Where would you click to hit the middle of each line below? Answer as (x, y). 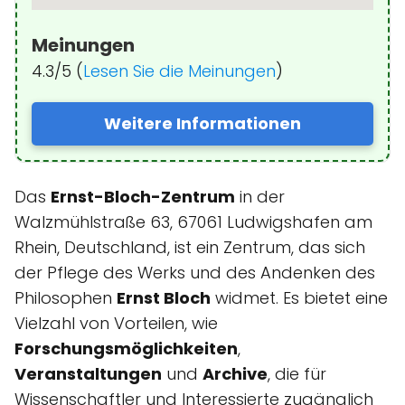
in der (260, 196)
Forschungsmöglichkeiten (126, 348)
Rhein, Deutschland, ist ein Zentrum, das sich (190, 247)
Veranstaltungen (88, 373)
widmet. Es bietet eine (299, 297)
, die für (297, 373)
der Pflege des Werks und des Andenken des (195, 272)
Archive (235, 373)
